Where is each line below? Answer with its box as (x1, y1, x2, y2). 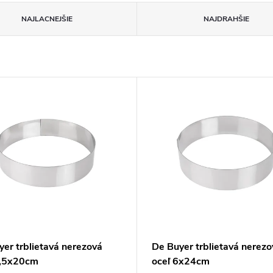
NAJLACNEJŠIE (21, 14, 73, 24)
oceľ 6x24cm (151, 255, 210, 269)
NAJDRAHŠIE (203, 14, 249, 24)
